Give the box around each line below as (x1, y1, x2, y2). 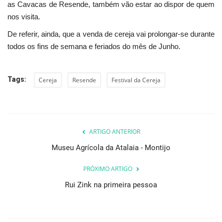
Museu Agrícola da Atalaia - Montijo (52, 143, 170, 153)
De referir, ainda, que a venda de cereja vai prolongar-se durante (7, 30, 215, 39)
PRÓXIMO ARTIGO (83, 165, 132, 173)
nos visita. (7, 12, 40, 21)
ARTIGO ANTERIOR (89, 127, 140, 136)
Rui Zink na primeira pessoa (65, 180, 157, 190)
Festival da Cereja (111, 76, 161, 85)
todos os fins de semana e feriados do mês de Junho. (7, 42, 180, 51)
